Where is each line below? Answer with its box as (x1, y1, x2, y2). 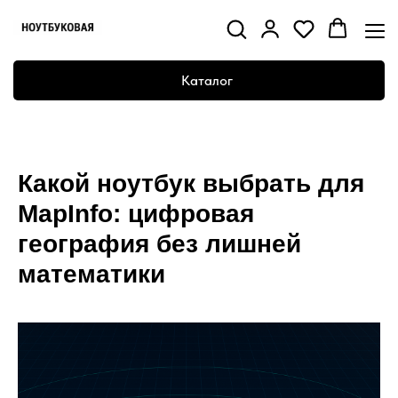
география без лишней (18, 230, 301, 258)
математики (18, 260, 165, 288)
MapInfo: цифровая (18, 200, 254, 227)
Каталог (180, 72, 233, 89)
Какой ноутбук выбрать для (18, 170, 364, 197)
